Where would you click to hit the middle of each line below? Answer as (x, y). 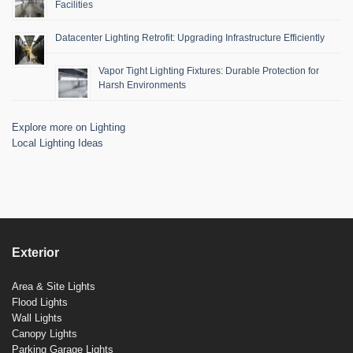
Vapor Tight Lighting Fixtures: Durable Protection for (209, 71)
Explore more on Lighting (69, 128)
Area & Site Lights (54, 286)
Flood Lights (40, 302)
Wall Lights (37, 318)
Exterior (35, 253)
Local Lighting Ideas (58, 143)
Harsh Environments (142, 85)
